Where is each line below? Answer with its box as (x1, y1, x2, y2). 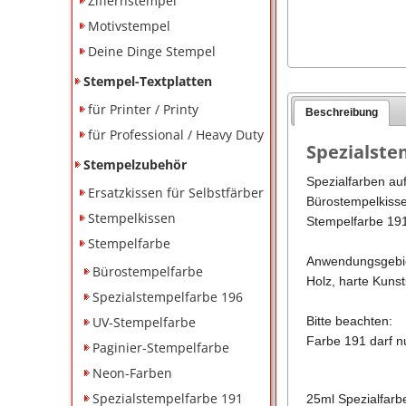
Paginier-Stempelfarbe (92, 338, 230, 356)
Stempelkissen (88, 208, 177, 227)
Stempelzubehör (83, 155, 188, 173)
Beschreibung (305, 106, 379, 120)
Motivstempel (88, 16, 171, 34)
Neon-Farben (92, 363, 173, 382)
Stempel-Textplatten (83, 72, 213, 90)
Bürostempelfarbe (92, 262, 204, 280)
